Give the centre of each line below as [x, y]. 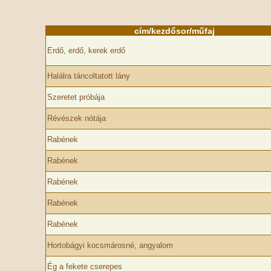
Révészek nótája [76, 118]
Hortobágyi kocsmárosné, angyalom [110, 245]
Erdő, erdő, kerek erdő [86, 51]
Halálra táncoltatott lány [88, 76]
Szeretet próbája [76, 97]
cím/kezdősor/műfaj [174, 31]
